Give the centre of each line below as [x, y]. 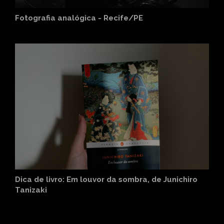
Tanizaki [31, 190]
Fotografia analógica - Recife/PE [79, 18]
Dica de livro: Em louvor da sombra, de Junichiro [106, 180]
